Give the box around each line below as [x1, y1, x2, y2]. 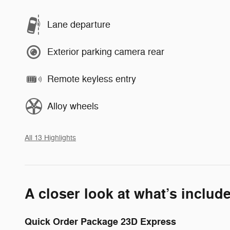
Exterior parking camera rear [47, 46, 164, 58]
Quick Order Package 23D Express [25, 215, 176, 228]
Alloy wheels [47, 101, 99, 112]
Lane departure [47, 19, 110, 31]
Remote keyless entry [47, 73, 136, 85]
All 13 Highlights [25, 133, 76, 142]
